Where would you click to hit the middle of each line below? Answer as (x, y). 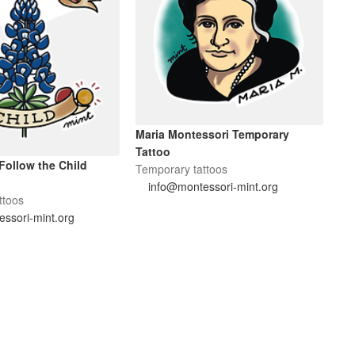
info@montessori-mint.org (214, 187)
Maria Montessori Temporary (213, 134)
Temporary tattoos (182, 169)
